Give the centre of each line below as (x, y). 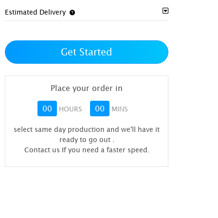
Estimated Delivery (36, 12)
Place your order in (87, 88)
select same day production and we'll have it (87, 129)
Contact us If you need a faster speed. (87, 150)
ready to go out (86, 140)
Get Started (87, 52)
